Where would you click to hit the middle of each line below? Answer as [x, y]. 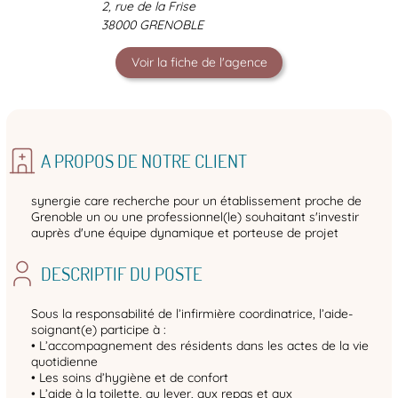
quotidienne [64, 362]
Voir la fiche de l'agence [199, 63]
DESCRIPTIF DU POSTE [121, 274]
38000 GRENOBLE [152, 25]
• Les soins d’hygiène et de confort [130, 378]
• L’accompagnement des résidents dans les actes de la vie [200, 346]
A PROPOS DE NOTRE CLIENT [143, 161]
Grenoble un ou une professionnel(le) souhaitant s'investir [195, 217]
